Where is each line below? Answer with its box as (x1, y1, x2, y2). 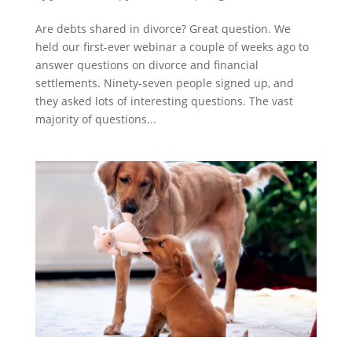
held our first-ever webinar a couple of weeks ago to (35, 39, 309, 55)
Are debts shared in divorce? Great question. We (35, 21, 291, 37)
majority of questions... (35, 112, 156, 127)
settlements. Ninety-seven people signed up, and (35, 75, 294, 91)
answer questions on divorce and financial (35, 57, 258, 73)
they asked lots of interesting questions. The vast (35, 93, 293, 109)
